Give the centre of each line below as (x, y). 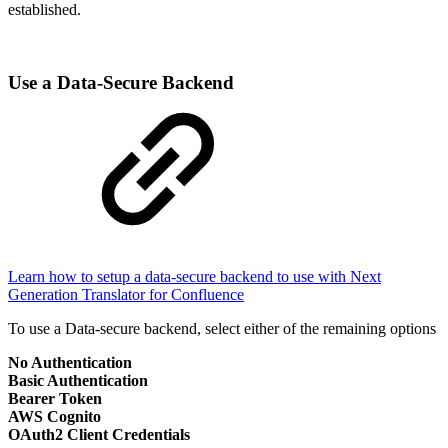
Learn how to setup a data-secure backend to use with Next (194, 276)
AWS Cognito (54, 416)
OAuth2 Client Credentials (99, 434)
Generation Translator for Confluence (126, 294)
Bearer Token (55, 398)
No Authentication (70, 362)
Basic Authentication (78, 380)
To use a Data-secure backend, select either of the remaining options (222, 328)
